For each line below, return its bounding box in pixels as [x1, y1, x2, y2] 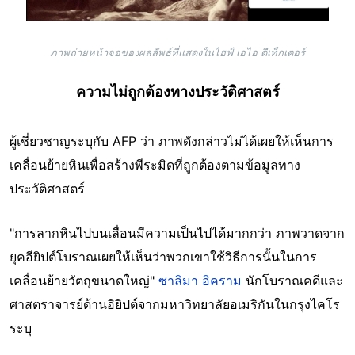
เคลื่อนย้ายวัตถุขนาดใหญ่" [10, 273, 158, 289]
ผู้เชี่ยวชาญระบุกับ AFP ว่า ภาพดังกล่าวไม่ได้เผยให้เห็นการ [10, 133, 334, 150]
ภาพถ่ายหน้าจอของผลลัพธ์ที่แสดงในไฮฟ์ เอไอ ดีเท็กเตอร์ [50, 46, 305, 59]
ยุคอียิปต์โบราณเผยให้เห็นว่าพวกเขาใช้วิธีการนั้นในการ [10, 249, 317, 265]
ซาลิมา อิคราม [158, 273, 242, 289]
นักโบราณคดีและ [242, 273, 343, 289]
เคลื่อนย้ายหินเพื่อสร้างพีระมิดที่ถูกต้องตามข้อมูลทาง [10, 157, 300, 174]
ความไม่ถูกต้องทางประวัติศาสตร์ [75, 83, 280, 101]
